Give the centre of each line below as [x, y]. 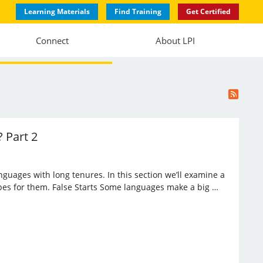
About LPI [176, 40]
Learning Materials [57, 11]
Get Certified [208, 11]
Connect [52, 40]
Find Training [138, 11]
